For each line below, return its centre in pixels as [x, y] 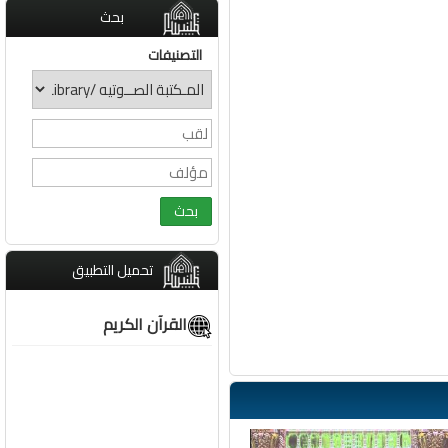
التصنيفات [175, 55]
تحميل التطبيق [112, 270]
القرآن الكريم [145, 324]
